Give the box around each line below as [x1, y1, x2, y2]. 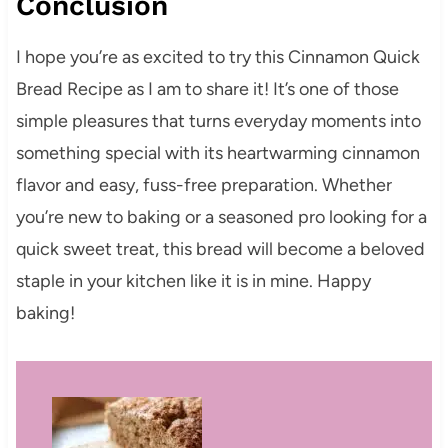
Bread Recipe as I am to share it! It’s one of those [15, 78, 399, 100]
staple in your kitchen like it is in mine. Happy [15, 270, 371, 292]
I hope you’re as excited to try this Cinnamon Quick [15, 46, 420, 68]
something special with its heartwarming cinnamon [15, 142, 420, 164]
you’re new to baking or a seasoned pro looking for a [15, 206, 427, 228]
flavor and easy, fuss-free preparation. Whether [15, 174, 392, 196]
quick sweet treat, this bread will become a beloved [15, 238, 425, 260]
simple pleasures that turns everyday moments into [15, 110, 421, 132]
